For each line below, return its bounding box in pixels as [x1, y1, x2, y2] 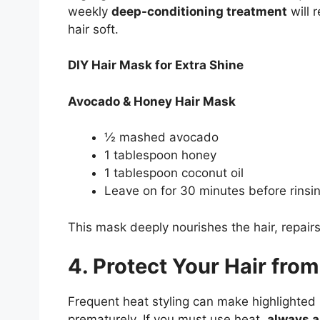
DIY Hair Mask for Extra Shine [67, 58, 244, 73]
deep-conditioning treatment [111, 4, 287, 19]
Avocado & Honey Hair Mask [67, 94, 236, 109]
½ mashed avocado [104, 130, 219, 145]
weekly [67, 4, 111, 19]
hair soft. [67, 21, 119, 36]
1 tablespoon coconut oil [104, 166, 244, 181]
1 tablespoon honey [104, 148, 216, 163]
